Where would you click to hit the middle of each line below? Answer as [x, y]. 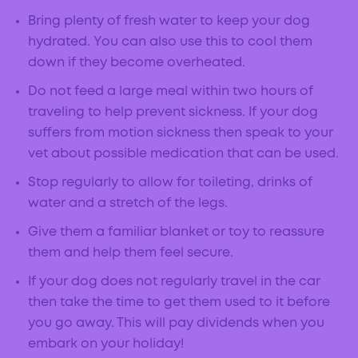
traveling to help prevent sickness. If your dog [173, 113]
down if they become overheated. [138, 63]
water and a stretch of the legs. [129, 204]
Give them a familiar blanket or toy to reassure [176, 233]
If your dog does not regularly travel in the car [174, 282]
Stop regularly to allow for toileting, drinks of [170, 183]
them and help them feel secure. [132, 253]
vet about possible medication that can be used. [185, 154]
